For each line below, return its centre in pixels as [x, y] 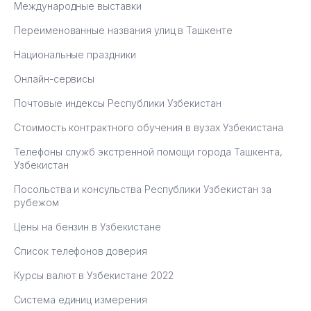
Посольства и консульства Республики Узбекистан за [143, 189]
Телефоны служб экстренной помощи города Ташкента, [148, 151]
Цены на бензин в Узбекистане [87, 226]
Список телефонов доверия [81, 251]
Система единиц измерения [81, 299]
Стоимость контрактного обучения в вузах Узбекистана [149, 127]
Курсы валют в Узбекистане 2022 [94, 275]
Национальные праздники [75, 54]
